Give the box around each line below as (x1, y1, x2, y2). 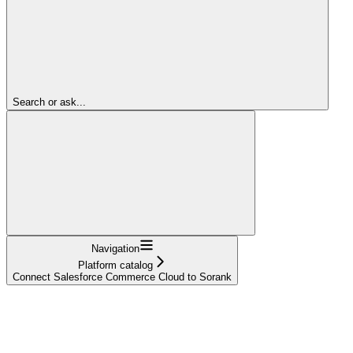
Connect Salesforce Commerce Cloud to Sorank (13, 270, 232, 283)
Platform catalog (77, 258, 153, 271)
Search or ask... (13, 95, 86, 108)
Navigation (91, 242, 139, 255)
